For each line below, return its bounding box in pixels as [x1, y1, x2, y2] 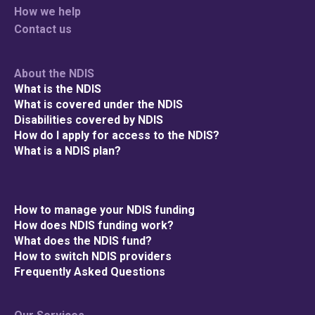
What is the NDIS [14, 82, 101, 96]
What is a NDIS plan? [14, 143, 121, 157]
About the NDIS [14, 66, 94, 80]
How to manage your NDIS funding [14, 202, 195, 217]
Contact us [14, 22, 72, 36]
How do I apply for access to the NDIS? [14, 128, 219, 142]
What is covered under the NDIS [14, 97, 183, 111]
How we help [14, 4, 81, 18]
